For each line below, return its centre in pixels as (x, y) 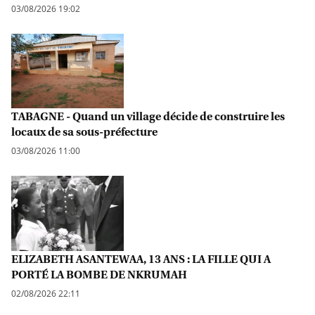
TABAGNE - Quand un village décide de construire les (148, 116)
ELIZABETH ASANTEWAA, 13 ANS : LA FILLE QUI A (141, 258)
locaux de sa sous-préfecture (84, 132)
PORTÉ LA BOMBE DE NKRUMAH (99, 274)
